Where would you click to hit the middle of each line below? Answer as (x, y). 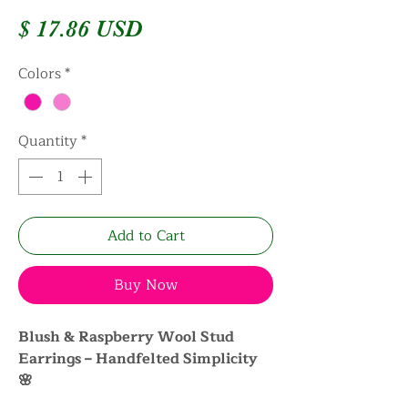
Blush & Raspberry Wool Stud (126, 337)
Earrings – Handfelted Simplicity (138, 359)
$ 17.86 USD (80, 29)
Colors (40, 74)
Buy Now (146, 286)
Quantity (48, 142)
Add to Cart (146, 236)
